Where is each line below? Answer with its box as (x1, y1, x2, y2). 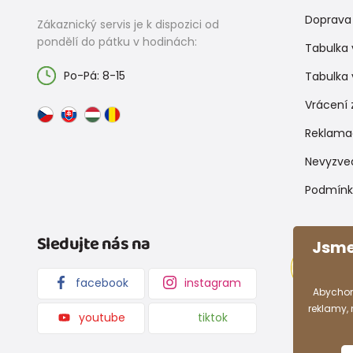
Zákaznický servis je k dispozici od (36, 16, 219, 32)
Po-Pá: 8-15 (63, 67, 125, 84)
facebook (75, 274, 128, 291)
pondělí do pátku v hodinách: (36, 33, 197, 50)
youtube (78, 310, 125, 326)
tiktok (198, 310, 229, 326)
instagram (184, 274, 242, 291)
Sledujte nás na (36, 229, 150, 258)
